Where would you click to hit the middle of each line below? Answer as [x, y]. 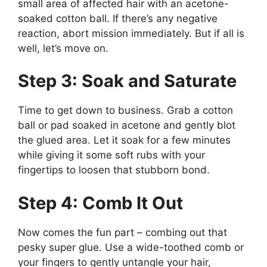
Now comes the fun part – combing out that [122, 232]
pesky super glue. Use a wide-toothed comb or [131, 247]
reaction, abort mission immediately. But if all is [131, 33]
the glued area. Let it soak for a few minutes [124, 140]
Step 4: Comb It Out [100, 203]
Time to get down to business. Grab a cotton [125, 111]
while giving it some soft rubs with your [111, 155]
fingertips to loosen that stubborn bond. [114, 170]
